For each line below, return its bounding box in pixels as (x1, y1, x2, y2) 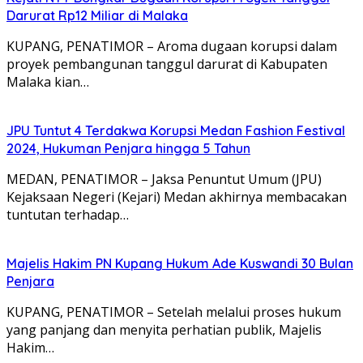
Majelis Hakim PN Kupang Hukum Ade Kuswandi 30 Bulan (6, 254, 353, 271)
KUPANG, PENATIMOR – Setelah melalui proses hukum (6, 302, 341, 321)
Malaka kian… (6, 72, 89, 91)
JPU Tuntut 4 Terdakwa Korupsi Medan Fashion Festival (6, 122, 345, 139)
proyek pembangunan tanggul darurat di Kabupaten (6, 54, 327, 73)
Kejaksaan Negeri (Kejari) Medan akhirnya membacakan (6, 187, 347, 206)
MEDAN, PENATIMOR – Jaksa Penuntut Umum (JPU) (6, 169, 322, 188)
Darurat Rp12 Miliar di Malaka (6, 6, 188, 23)
